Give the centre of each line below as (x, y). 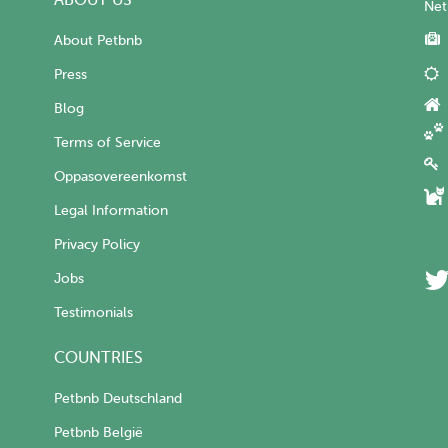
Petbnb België (98, 433)
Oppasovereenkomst (120, 177)
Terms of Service (107, 143)
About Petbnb (98, 41)
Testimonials (93, 313)
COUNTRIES (98, 358)
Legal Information (111, 211)
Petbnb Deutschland (118, 399)
